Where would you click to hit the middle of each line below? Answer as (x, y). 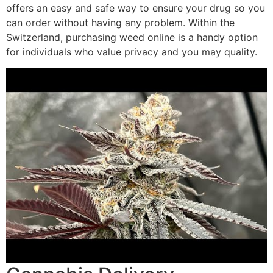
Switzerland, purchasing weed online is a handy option (132, 37)
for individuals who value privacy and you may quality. (132, 51)
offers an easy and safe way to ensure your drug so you (136, 8)
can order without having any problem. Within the (120, 22)
